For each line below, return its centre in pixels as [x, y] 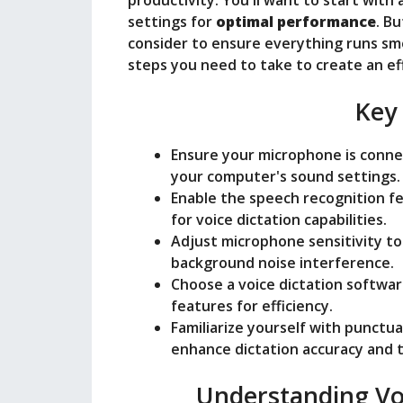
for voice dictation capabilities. [279, 220]
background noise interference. [282, 263]
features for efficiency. [252, 306]
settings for [172, 22]
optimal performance [296, 22]
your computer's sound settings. [286, 177]
